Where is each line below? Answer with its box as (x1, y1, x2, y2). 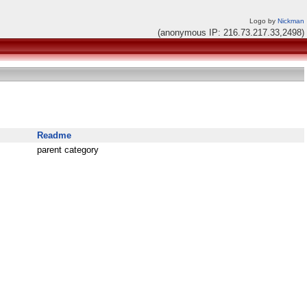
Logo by (249, 17, 278, 25)
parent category (37, 145, 99, 155)
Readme (37, 130, 71, 140)
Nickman (278, 17, 304, 25)
